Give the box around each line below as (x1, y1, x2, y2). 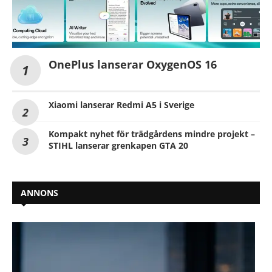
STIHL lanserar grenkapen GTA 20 (49, 140, 188, 152)
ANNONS (21, 187, 58, 199)
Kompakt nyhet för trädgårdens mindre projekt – (49, 128, 255, 140)
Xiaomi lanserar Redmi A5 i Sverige (49, 99, 194, 111)
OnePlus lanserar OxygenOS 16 (49, 57, 217, 72)
